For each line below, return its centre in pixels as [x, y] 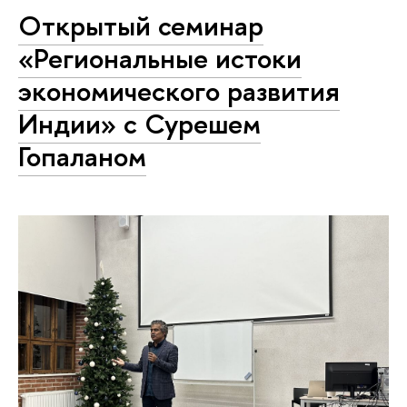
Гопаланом [82, 156]
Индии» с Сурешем [139, 123]
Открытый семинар [141, 25]
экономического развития [179, 90]
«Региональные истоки [160, 58]
